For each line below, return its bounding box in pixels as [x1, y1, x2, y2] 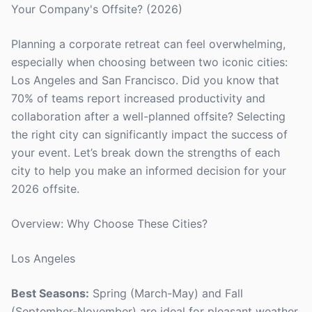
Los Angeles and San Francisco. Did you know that [11, 73, 279, 87]
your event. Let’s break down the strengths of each [11, 146, 280, 159]
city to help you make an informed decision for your [11, 164, 286, 178]
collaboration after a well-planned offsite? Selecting [11, 109, 286, 123]
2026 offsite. [11, 182, 79, 196]
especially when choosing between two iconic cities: [11, 55, 288, 69]
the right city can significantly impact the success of [11, 127, 288, 141]
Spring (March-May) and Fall [89, 286, 243, 300]
